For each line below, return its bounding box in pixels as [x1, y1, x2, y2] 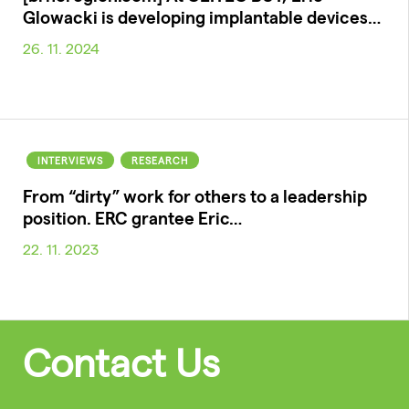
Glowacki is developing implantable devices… [23, 5, 381, 27]
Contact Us [23, 337, 220, 384]
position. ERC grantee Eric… [23, 206, 242, 228]
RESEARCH [131, 153, 188, 166]
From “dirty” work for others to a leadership [23, 184, 367, 206]
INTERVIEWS [37, 153, 103, 166]
